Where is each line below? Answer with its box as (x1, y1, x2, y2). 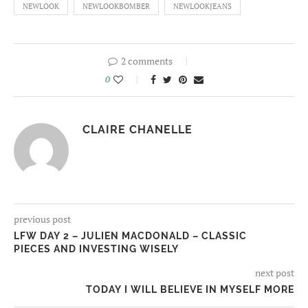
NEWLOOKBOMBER (82, 1, 150, 12)
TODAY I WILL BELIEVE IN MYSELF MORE (86, 284, 294, 296)
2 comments (120, 54, 173, 68)
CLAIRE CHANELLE (82, 123, 192, 137)
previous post (14, 212, 71, 226)
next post (255, 266, 294, 280)
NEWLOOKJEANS (173, 1, 232, 12)
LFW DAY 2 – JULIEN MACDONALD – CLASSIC (14, 230, 247, 242)
